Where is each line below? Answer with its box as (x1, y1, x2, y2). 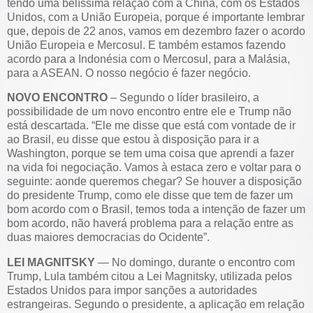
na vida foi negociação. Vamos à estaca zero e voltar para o (7, 161, 301, 174)
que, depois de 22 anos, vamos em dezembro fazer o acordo (7, 24, 305, 37)
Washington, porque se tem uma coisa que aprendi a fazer (7, 147, 294, 160)
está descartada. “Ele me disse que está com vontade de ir (7, 119, 296, 132)
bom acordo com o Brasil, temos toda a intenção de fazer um (7, 203, 305, 216)
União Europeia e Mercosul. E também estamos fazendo (7, 38, 286, 51)
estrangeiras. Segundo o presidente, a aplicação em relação (7, 298, 305, 311)
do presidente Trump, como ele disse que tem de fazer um (7, 189, 293, 202)
